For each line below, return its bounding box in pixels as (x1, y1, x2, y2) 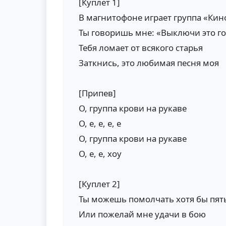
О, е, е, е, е (79, 118, 121, 129)
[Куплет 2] (79, 178, 120, 190)
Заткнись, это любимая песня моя (79, 57, 219, 69)
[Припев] (79, 87, 116, 99)
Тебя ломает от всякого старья (79, 42, 203, 53)
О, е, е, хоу (79, 148, 122, 159)
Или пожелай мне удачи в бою (79, 208, 206, 220)
